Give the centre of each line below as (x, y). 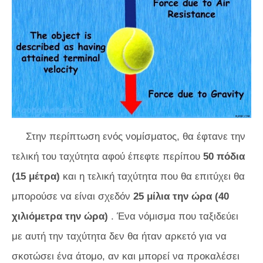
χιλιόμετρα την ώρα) (60, 216)
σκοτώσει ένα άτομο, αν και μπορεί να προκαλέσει (126, 256)
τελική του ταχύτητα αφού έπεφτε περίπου (107, 156)
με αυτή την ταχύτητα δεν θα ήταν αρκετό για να (119, 236)
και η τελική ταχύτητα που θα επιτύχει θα (152, 176)
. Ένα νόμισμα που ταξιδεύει (173, 216)
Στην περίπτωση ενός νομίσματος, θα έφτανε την (136, 136)
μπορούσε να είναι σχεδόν (73, 196)
